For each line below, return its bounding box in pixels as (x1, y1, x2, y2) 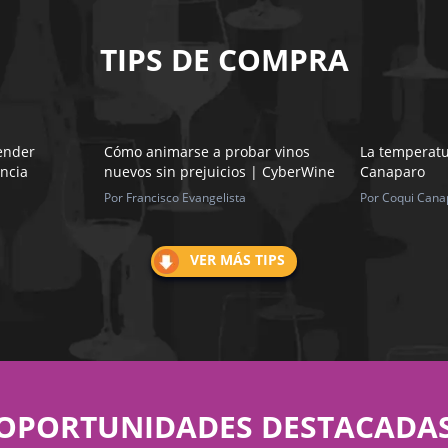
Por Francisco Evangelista (104, 189, 246, 207)
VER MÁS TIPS (186, 250, 285, 270)
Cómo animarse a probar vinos (104, 142, 310, 162)
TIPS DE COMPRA (99, 39, 349, 81)
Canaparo (360, 162, 425, 182)
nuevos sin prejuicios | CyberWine (104, 162, 335, 182)
